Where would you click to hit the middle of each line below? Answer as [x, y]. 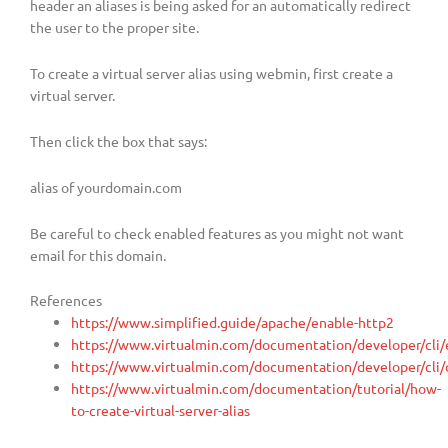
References [66, 300]
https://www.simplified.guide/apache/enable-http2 [233, 322]
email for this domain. [98, 254]
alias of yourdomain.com [106, 186]
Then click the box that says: [118, 140]
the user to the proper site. [114, 26]
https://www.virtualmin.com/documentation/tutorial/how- [256, 388]
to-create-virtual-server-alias [161, 410]
